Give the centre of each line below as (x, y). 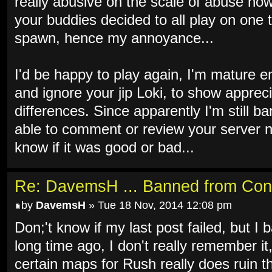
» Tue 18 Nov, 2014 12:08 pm (159, 206)
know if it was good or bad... (104, 147)
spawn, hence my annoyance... (114, 38)
